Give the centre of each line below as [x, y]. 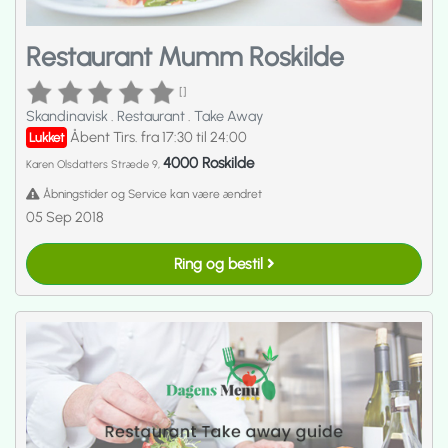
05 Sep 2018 [65, 216]
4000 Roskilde [208, 162]
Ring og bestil [220, 264]
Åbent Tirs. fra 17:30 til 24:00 [158, 136]
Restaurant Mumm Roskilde [185, 56]
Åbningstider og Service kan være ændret [151, 194]
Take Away [228, 115]
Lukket [46, 137]
